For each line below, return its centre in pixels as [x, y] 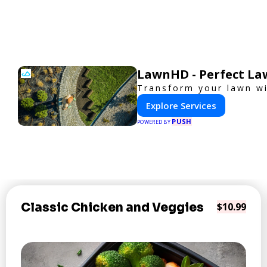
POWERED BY [155, 122]
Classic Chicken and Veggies [112, 208]
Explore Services [181, 105]
